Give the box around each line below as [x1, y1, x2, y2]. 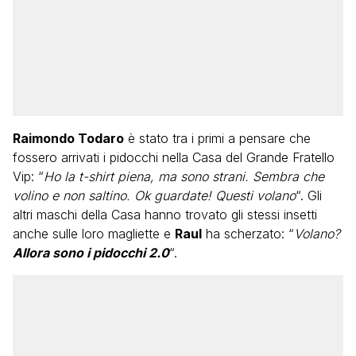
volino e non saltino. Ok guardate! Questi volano [13, 188, 296, 203]
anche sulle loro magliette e [13, 226, 175, 242]
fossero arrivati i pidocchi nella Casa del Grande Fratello [13, 149, 335, 165]
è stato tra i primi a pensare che [124, 130, 311, 146]
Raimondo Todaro [13, 130, 124, 146]
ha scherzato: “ [202, 226, 294, 242]
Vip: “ [13, 168, 44, 184]
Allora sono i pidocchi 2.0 [13, 245, 169, 261]
